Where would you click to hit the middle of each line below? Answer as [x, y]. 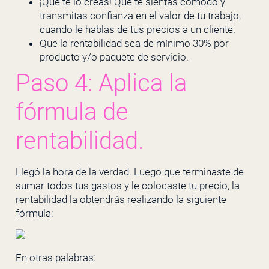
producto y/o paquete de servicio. [114, 57]
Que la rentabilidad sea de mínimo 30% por [134, 43]
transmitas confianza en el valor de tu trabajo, [140, 15]
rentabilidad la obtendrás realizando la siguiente [121, 199]
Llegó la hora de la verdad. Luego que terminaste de [129, 171]
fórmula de [72, 112]
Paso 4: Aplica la [101, 83]
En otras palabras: [56, 258]
